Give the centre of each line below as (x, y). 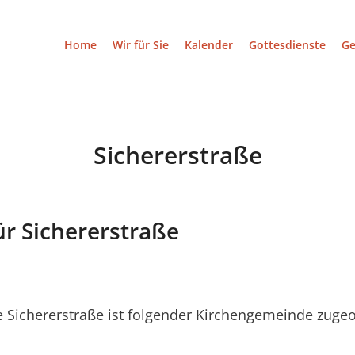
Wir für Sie (140, 45)
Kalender (208, 45)
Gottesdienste (287, 45)
